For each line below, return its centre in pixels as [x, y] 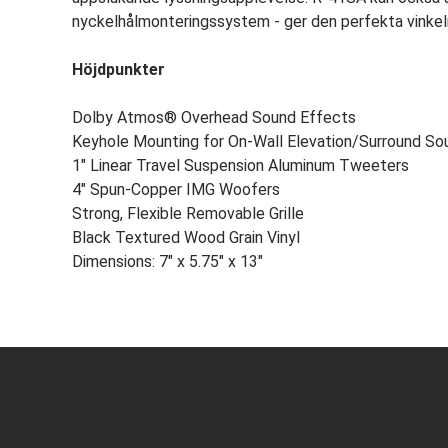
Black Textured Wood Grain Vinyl [186, 237]
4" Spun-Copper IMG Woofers [176, 189]
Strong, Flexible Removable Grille [188, 213]
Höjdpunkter [118, 69]
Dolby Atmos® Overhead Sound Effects [214, 117]
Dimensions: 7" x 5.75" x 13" [167, 261]
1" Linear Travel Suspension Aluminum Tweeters [240, 165]
